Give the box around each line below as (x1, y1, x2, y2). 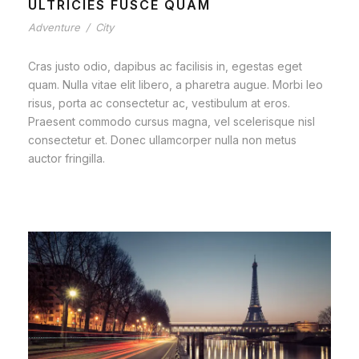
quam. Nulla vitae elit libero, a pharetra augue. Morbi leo (28, 77, 323, 91)
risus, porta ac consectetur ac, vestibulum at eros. (28, 95, 290, 110)
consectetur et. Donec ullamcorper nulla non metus (28, 132, 296, 147)
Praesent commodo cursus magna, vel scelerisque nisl (28, 114, 315, 128)
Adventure (28, 20, 80, 34)
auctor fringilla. (28, 151, 105, 165)
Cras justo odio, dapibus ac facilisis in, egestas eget (28, 58, 302, 73)
